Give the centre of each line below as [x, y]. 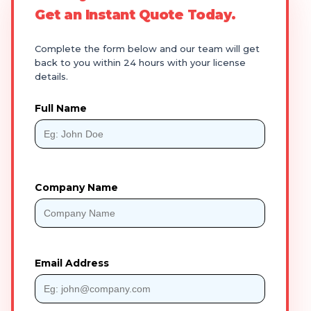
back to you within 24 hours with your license [140, 63]
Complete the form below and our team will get [147, 49]
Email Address [72, 263]
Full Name [61, 109]
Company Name [76, 188]
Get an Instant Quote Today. [135, 15]
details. [51, 77]
